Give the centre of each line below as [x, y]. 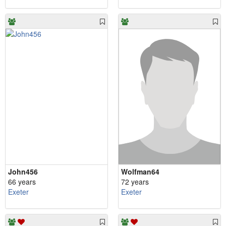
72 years [135, 182]
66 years [22, 182]
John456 [23, 172]
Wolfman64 [140, 172]
